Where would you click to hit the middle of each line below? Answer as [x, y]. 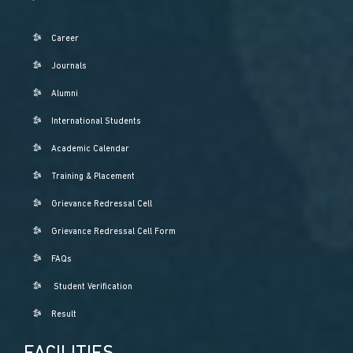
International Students [97, 121]
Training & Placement [93, 176]
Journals [69, 66]
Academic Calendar [91, 149]
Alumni [65, 94]
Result [64, 314]
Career [65, 39]
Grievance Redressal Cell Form [114, 232]
